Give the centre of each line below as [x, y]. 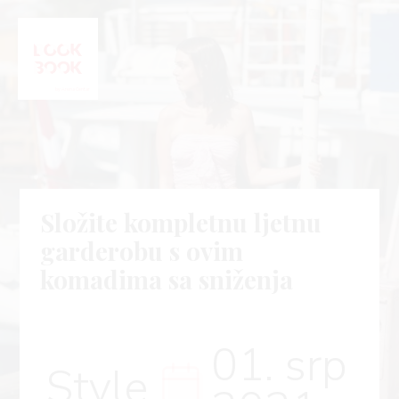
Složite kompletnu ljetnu [180, 223]
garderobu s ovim [141, 251]
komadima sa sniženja [166, 280]
